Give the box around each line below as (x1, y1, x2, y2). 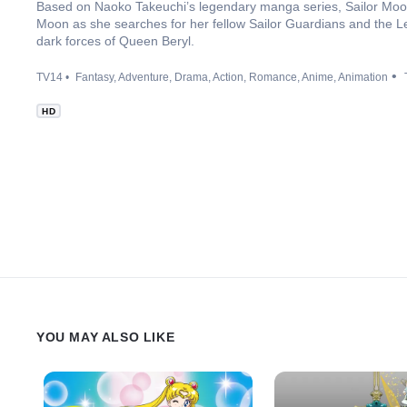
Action (213, 71, 243, 84)
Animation (338, 71, 388, 84)
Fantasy (75, 71, 114, 84)
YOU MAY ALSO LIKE (36, 329, 175, 344)
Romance (249, 71, 297, 84)
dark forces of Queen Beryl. (36, 34, 194, 48)
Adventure (118, 71, 169, 84)
